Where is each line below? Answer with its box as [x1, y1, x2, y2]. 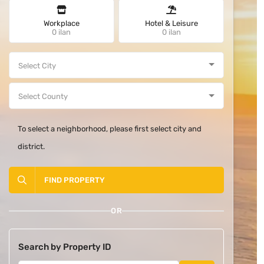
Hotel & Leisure [144, 18, 198, 28]
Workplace [43, 18, 80, 28]
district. [17, 142, 45, 151]
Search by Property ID [18, 242, 111, 252]
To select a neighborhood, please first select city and [17, 124, 202, 133]
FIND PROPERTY [44, 176, 105, 184]
